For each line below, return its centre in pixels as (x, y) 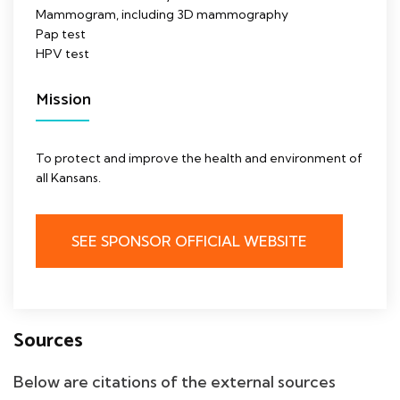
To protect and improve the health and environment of (199, 158)
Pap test (61, 33)
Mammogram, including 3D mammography (162, 14)
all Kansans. (68, 177)
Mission (63, 100)
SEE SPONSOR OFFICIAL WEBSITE (189, 241)
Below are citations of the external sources (175, 381)
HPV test (62, 53)
